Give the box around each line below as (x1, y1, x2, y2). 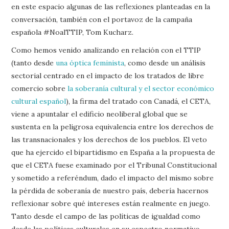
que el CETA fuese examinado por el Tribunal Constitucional (11, 160, 217, 170)
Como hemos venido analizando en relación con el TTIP (11, 45, 201, 55)
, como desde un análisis (124, 58, 206, 67)
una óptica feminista (56, 58, 125, 67)
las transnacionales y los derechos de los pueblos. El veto (11, 134, 208, 144)
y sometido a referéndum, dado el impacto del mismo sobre (11, 173, 214, 182)
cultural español (11, 96, 66, 106)
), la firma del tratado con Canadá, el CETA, (66, 96, 211, 106)
